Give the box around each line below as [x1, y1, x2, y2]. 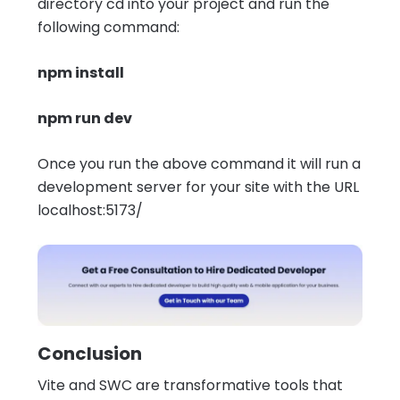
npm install [37, 62, 124, 83]
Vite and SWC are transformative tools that [37, 374, 343, 396]
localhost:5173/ [37, 199, 143, 221]
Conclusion [37, 340, 142, 366]
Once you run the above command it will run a [37, 153, 361, 174]
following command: [37, 16, 179, 37]
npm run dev [37, 107, 132, 129]
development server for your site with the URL [37, 176, 359, 197]
